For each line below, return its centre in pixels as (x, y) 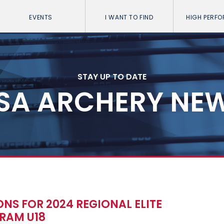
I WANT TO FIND (129, 17)
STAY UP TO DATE (112, 76)
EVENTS (41, 17)
